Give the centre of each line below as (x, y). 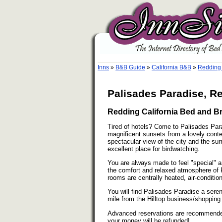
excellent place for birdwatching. (154, 149)
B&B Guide (130, 67)
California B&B (171, 67)
